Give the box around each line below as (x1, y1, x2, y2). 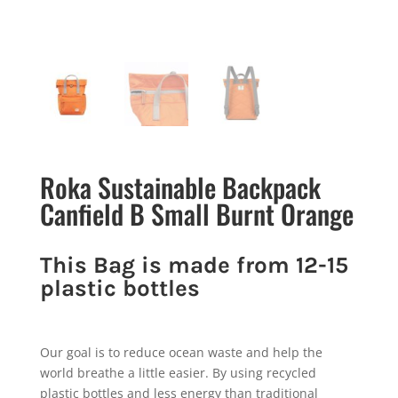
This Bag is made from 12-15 (39, 251, 348, 279)
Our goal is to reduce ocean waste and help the (39, 343, 322, 361)
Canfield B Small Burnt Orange (39, 193, 354, 234)
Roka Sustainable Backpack (39, 166, 321, 207)
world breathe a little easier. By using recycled (39, 363, 316, 381)
